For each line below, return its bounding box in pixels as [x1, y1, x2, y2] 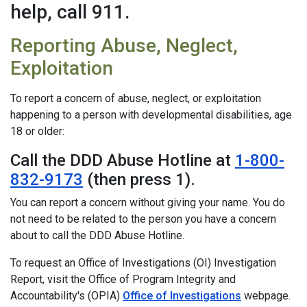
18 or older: [10, 125, 64, 138]
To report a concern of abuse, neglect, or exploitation [10, 92, 261, 105]
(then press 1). [83, 170, 195, 189]
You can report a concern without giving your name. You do [10, 196, 285, 209]
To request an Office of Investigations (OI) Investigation [10, 256, 276, 269]
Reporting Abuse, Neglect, [10, 34, 238, 57]
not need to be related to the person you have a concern [10, 212, 276, 225]
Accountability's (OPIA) [10, 289, 123, 302]
